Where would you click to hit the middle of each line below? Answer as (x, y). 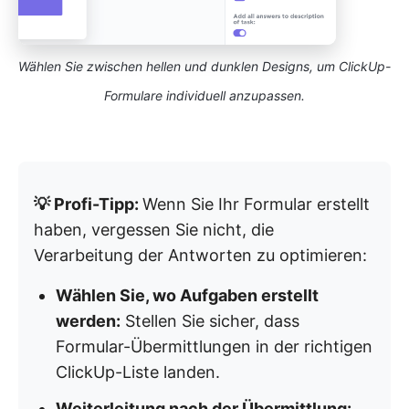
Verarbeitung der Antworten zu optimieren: (200, 256)
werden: (88, 321)
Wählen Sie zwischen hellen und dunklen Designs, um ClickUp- (204, 67)
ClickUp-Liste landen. (138, 372)
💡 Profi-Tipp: (88, 204)
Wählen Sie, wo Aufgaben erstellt (187, 296)
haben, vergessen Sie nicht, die (154, 230)
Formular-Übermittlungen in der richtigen (214, 347)
